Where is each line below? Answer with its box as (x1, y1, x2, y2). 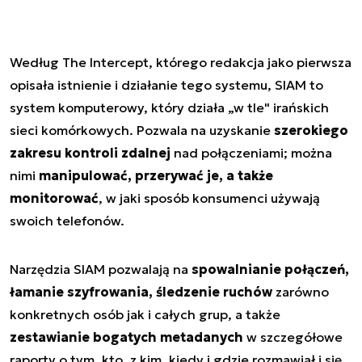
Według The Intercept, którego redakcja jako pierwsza (10, 54, 351, 71)
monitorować (10, 190, 99, 207)
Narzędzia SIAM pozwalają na (10, 261, 192, 278)
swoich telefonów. (10, 213, 124, 229)
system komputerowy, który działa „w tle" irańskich (10, 99, 329, 116)
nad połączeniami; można (170, 145, 332, 162)
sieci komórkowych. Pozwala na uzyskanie (10, 122, 274, 139)
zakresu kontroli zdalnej (10, 145, 170, 162)
